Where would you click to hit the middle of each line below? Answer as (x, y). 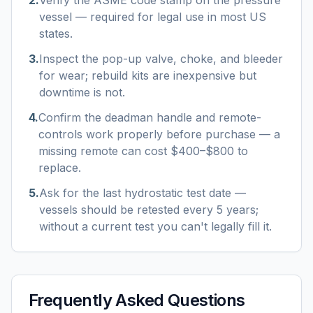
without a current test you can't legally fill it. (155, 226)
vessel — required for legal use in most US (153, 17)
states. (56, 34)
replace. (60, 168)
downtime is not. (82, 92)
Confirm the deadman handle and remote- (150, 117)
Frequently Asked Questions (137, 300)
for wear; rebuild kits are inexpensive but (148, 75)
